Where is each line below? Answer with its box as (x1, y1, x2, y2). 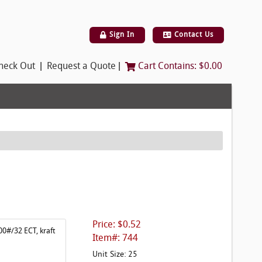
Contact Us (172, 32, 213, 39)
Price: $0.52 (92, 220, 141, 230)
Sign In (107, 32, 135, 39)
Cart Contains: (138, 61, 196, 71)
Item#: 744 (92, 234, 138, 244)
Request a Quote (47, 61, 116, 71)
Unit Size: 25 (92, 249, 137, 260)
